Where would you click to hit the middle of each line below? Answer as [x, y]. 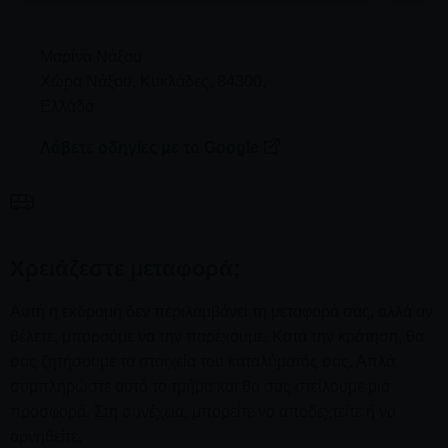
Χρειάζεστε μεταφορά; [125, 269]
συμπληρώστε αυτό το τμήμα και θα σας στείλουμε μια [200, 387]
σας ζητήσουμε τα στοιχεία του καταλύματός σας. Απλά [202, 362]
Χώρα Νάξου [86, 82]
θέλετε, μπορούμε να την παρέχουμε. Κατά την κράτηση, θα [217, 337]
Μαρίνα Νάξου [91, 57]
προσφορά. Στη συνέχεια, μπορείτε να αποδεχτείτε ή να [203, 412]
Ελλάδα [67, 107]
